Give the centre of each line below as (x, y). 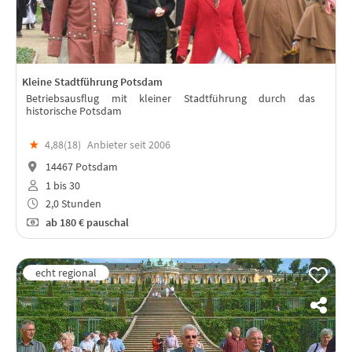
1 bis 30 (61, 185)
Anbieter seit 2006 (129, 144)
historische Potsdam (74, 110)
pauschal (107, 223)
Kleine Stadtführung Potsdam (92, 81)
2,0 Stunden (72, 204)
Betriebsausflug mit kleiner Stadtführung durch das (170, 98)
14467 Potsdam (80, 166)
